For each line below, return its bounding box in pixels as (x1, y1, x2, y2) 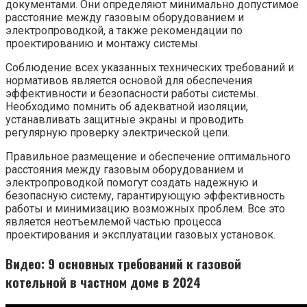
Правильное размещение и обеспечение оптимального (5, 150, 291, 164)
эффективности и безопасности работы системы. (5, 87, 258, 101)
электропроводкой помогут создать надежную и (5, 176, 258, 190)
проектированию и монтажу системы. (5, 37, 200, 51)
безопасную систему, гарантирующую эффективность (5, 189, 285, 203)
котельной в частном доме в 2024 (5, 272, 201, 291)
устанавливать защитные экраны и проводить (5, 113, 244, 127)
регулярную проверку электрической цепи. (5, 126, 230, 140)
